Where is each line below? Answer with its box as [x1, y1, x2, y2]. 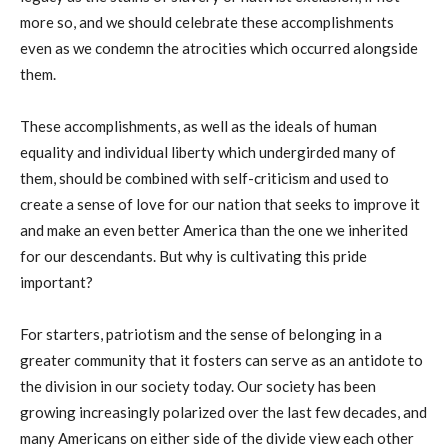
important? [20, 272, 93, 291]
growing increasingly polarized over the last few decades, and [20, 402, 427, 421]
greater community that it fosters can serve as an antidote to [20, 350, 423, 369]
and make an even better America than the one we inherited [20, 220, 408, 239]
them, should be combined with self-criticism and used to [20, 168, 389, 187]
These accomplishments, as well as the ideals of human [20, 116, 377, 135]
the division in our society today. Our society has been [20, 376, 376, 395]
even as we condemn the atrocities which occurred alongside [20, 38, 418, 57]
